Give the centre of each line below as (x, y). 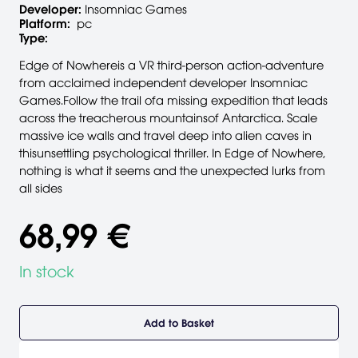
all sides (41, 188)
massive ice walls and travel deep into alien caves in (165, 135)
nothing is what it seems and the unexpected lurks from (172, 171)
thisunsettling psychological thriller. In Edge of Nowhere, (172, 153)
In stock (47, 272)
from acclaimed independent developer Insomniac (163, 83)
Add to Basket (179, 323)
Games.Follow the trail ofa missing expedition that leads (173, 100)
